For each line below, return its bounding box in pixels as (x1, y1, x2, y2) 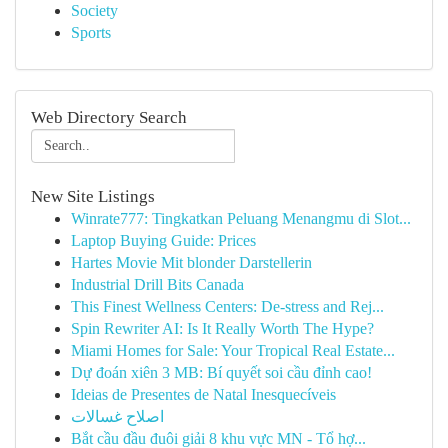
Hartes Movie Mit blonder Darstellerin (71, 254, 312, 271)
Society (71, 2, 118, 19)
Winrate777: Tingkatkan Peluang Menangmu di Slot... (71, 210, 411, 227)
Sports (71, 24, 111, 41)
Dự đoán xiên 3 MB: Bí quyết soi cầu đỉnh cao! (71, 364, 372, 381)
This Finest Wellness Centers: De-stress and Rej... (71, 298, 384, 315)
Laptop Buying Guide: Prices (71, 232, 256, 249)
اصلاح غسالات (71, 408, 164, 425)
